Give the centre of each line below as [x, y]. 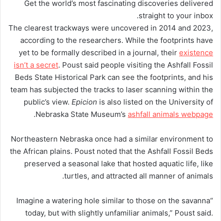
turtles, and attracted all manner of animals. [139, 176]
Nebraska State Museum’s [82, 114]
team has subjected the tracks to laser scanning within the [112, 90]
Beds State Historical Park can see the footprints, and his [114, 77]
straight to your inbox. [176, 16]
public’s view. [48, 102]
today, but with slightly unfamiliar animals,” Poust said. [119, 213]
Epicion [84, 102]
